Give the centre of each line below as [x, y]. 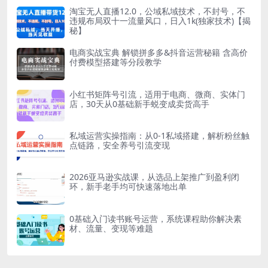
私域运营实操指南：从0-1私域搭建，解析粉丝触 [159, 135]
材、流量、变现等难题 [111, 228]
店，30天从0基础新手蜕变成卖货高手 [139, 103]
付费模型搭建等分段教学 [115, 62]
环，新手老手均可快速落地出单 [128, 187]
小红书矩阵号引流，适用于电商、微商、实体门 [157, 94]
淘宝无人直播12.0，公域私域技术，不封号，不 [157, 11]
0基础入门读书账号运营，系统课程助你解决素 [156, 218]
